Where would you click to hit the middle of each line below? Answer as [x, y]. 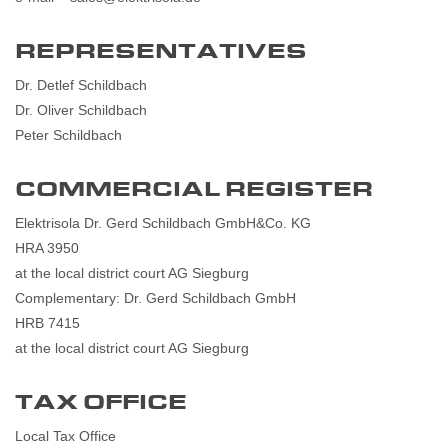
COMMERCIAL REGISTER [194, 189]
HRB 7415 [55, 323]
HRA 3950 [55, 248]
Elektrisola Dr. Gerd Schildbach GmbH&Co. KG [171, 223]
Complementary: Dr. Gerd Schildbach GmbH [163, 298]
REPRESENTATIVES [161, 51]
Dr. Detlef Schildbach [81, 85]
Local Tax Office [65, 436]
